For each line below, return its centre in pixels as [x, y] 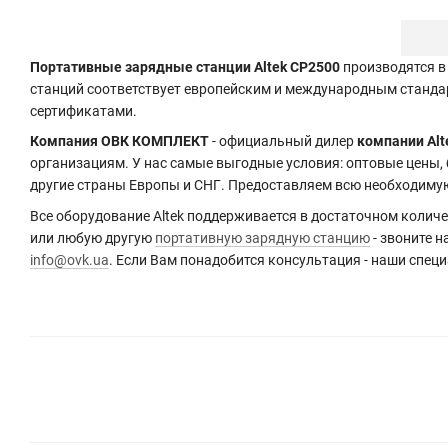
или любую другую [92, 237]
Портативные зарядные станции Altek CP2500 [185, 66]
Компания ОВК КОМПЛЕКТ [119, 141]
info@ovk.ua [69, 259]
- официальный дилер [283, 141]
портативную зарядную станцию [262, 237]
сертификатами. [83, 110]
